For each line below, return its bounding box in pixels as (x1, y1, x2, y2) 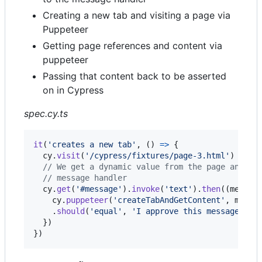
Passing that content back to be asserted (43, 70, 226, 82)
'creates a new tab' (47, 139, 136, 149)
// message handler (43, 173, 127, 182)
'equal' (89, 206, 122, 216)
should (57, 206, 85, 216)
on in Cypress (43, 84, 104, 96)
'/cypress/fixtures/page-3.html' (85, 150, 230, 160)
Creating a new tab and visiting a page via (43, 9, 230, 21)
